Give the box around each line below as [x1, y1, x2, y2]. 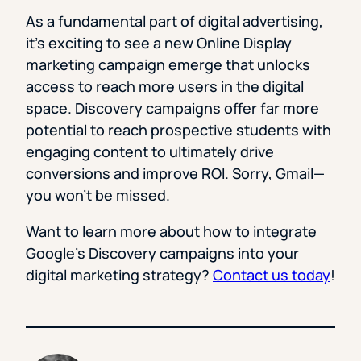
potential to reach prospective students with [26, 119, 331, 139]
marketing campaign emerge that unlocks [26, 54, 310, 74]
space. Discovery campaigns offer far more [26, 98, 319, 118]
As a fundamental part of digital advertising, [26, 10, 323, 31]
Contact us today [213, 264, 330, 284]
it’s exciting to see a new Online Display [26, 32, 292, 52]
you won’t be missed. [26, 185, 170, 205]
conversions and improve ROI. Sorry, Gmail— [26, 163, 325, 183]
